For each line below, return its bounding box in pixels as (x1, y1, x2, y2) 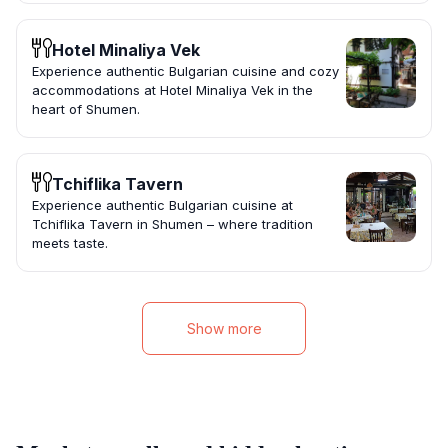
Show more (186, 320, 262, 338)
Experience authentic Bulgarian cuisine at (32, 197, 293, 214)
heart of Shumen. (32, 101, 140, 118)
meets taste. (32, 235, 108, 252)
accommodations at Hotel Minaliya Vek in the (32, 82, 313, 99)
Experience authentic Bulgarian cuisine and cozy (32, 63, 339, 80)
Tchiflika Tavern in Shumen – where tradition (32, 216, 313, 233)
